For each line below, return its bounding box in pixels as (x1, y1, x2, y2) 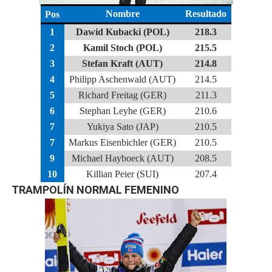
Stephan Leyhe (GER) (79, 106, 166, 116)
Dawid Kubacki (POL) (75, 27, 169, 37)
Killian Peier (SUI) (86, 169, 159, 179)
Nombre (105, 8, 140, 19)
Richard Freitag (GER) (78, 90, 167, 100)
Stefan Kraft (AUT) (82, 58, 163, 69)
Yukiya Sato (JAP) (86, 121, 158, 132)
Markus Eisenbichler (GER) (69, 137, 177, 148)
